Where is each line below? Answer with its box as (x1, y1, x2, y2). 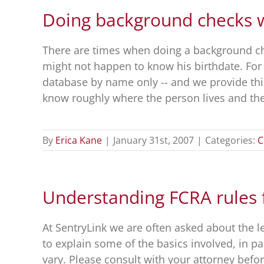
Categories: (204, 134, 258, 147)
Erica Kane (55, 134, 102, 147)
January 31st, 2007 (113, 134, 194, 147)
